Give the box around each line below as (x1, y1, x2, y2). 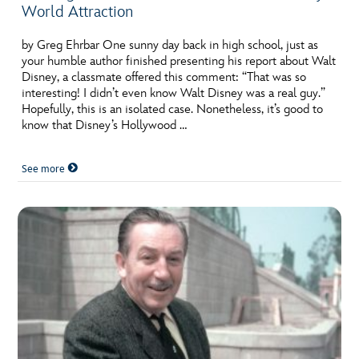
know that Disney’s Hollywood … (22, 117, 188, 133)
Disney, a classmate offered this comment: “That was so (22, 69, 307, 85)
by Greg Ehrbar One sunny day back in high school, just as (22, 37, 319, 53)
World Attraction (22, 2, 134, 22)
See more (22, 162, 68, 175)
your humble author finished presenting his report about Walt (22, 53, 337, 69)
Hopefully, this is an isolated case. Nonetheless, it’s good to (22, 101, 324, 117)
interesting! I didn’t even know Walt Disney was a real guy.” (22, 85, 326, 101)
